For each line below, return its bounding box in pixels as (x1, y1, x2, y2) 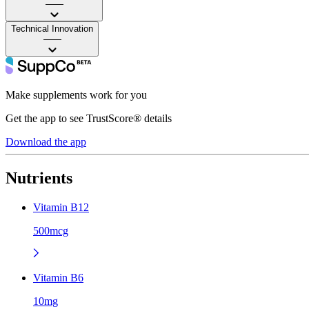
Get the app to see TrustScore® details (6, 112, 172, 124)
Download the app (6, 135, 86, 148)
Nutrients (6, 168, 72, 187)
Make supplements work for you (6, 88, 147, 101)
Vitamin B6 (33, 271, 83, 283)
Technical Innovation (11, 23, 93, 34)
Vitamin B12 (33, 201, 89, 213)
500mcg (33, 224, 68, 237)
